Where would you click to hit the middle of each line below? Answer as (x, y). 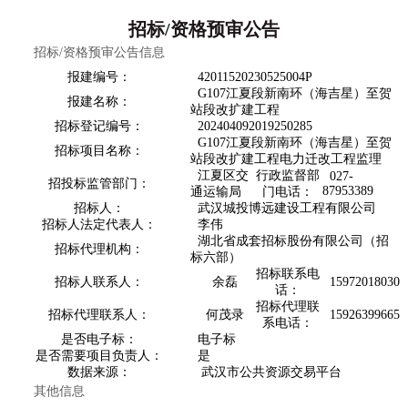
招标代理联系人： (99, 315)
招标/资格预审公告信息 (99, 52)
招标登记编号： (99, 126)
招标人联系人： (99, 282)
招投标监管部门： (99, 184)
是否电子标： (99, 339)
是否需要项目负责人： (99, 356)
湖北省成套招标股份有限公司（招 (289, 241)
